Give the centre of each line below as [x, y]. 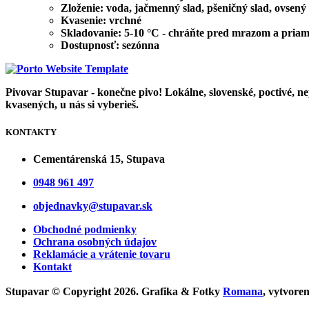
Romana [243, 291]
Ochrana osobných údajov [95, 241]
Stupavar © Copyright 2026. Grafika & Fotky [114, 291]
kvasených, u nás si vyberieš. [72, 105]
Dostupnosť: [90, 46]
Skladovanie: [91, 33]
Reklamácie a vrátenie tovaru [102, 254]
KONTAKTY [31, 132]
